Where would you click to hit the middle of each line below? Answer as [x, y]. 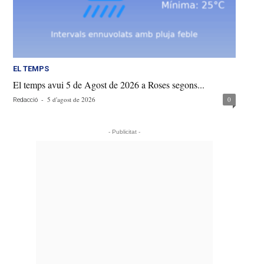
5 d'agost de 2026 [72, 100]
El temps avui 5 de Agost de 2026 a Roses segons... [109, 85]
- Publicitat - [125, 132]
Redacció [26, 100]
